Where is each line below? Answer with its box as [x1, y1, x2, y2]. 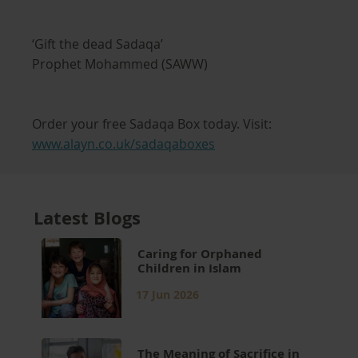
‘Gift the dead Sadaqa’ [32, 35, 163, 53]
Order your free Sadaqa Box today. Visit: [32, 115, 272, 133]
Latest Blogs [34, 205, 141, 230]
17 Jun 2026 [136, 287, 200, 302]
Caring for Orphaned [137, 245, 263, 262]
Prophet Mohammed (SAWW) [32, 55, 208, 73]
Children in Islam [137, 260, 245, 276]
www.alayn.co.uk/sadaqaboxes [32, 135, 215, 153]
